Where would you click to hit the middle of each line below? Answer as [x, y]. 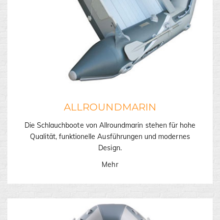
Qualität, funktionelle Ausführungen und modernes [110, 136]
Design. [110, 148]
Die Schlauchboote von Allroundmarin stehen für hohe [110, 125]
